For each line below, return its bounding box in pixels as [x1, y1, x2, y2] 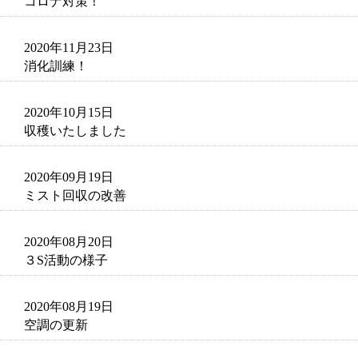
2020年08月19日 [24, 300, 113, 313]
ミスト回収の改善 [24, 189, 126, 202]
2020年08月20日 [24, 235, 113, 249]
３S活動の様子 [24, 253, 108, 267]
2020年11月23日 [24, 41, 113, 54]
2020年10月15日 [24, 105, 113, 119]
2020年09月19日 [24, 170, 113, 184]
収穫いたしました [24, 124, 126, 137]
